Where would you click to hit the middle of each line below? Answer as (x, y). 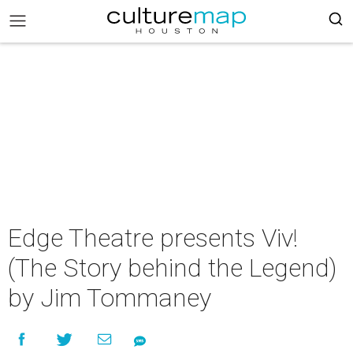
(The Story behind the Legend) (173, 268)
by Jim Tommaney (110, 298)
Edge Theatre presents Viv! (153, 238)
